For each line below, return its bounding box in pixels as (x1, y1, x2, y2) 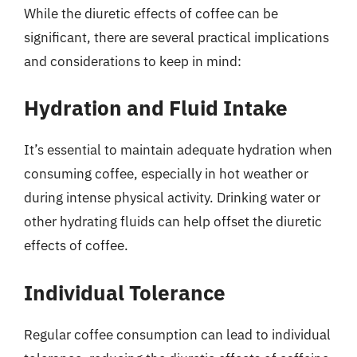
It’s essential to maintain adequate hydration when (24, 141, 332, 159)
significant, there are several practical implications (24, 28, 329, 46)
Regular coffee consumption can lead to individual (24, 325, 331, 343)
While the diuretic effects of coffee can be (24, 4, 278, 22)
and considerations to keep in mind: (24, 52, 241, 70)
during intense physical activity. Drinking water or (24, 189, 320, 206)
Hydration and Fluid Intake (24, 94, 288, 121)
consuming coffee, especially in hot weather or (24, 165, 308, 182)
